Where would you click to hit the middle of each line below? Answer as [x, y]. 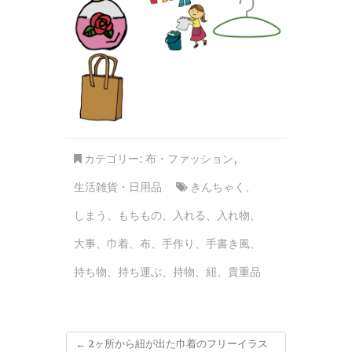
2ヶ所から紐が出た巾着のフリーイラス [177, 343]
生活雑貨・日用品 [118, 187]
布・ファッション [189, 158]
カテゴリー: [114, 158]
